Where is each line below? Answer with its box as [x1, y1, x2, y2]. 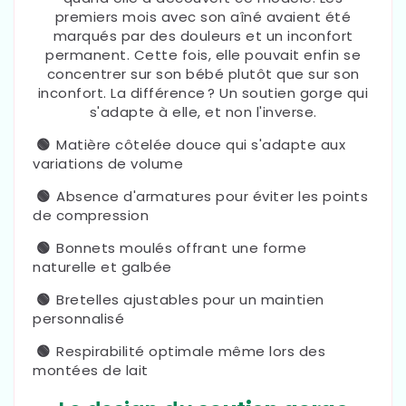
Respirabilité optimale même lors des [56, 341, 325, 361]
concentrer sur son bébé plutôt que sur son [46, 63, 360, 83]
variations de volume [33, 153, 183, 173]
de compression [33, 205, 149, 225]
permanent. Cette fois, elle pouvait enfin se [45, 44, 361, 64]
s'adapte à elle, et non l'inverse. [89, 101, 317, 121]
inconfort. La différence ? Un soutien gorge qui [37, 82, 369, 102]
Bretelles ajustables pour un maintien [56, 289, 324, 309]
